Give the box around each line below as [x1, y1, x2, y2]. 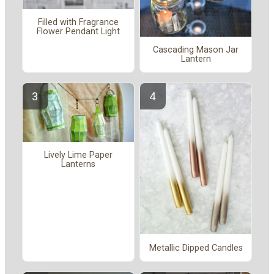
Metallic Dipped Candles [149, 242, 243, 253]
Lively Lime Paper [44, 150, 113, 161]
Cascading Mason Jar [153, 45, 239, 55]
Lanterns [61, 159, 95, 170]
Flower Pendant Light [37, 26, 120, 37]
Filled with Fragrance [38, 17, 119, 28]
